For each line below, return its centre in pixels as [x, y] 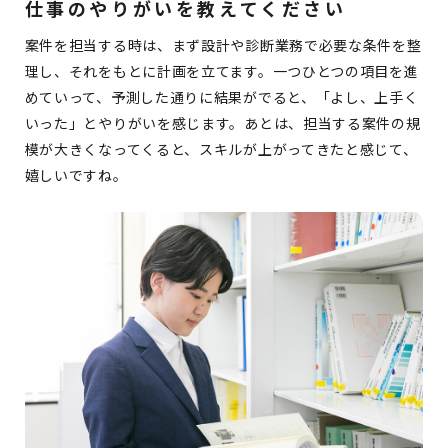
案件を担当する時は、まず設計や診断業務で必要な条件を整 [223, 44]
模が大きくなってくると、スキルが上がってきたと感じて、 [221, 148]
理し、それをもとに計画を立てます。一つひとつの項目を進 [221, 70]
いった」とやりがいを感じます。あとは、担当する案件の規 [222, 122]
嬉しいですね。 [76, 174]
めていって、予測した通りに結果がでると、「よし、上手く [221, 96]
